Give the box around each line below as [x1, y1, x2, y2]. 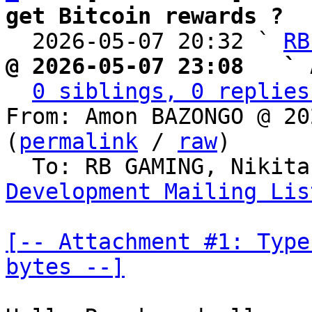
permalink [19, 129, 138, 154]
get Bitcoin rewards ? [6, 3, 283, 29]
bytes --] [6, 254, 125, 279]
